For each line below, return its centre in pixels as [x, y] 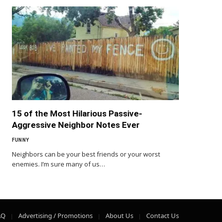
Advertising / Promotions [55, 216]
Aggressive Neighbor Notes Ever [76, 125]
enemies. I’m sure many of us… [58, 164]
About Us [119, 216]
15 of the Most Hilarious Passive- [77, 114]
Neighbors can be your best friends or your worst [86, 154]
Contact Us [163, 216]
